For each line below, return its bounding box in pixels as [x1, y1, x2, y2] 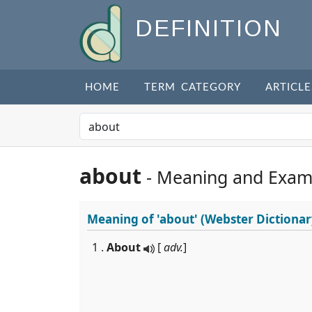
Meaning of [87, 211, 157, 227]
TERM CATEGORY [144, 82, 241, 93]
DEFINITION [135, 15, 282, 42]
